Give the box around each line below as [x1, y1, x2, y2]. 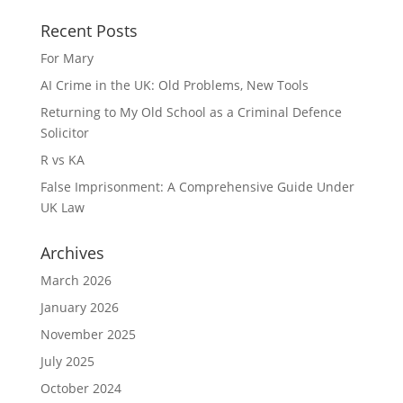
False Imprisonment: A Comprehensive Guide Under [40, 178, 354, 195]
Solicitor [40, 124, 89, 141]
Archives [40, 242, 104, 264]
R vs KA [40, 151, 85, 168]
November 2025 [40, 326, 136, 343]
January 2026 [40, 299, 119, 316]
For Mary [40, 49, 94, 67]
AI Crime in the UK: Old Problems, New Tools [40, 76, 309, 94]
